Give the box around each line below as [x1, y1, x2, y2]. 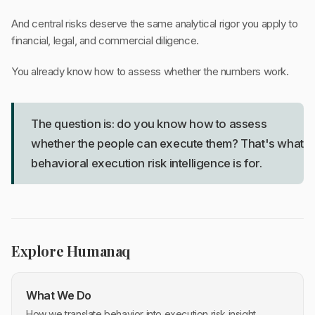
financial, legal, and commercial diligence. [11, 34, 199, 48]
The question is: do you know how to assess [31, 117, 267, 131]
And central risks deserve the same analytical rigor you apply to [11, 17, 298, 31]
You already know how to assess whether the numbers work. [11, 65, 289, 79]
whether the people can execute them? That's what [31, 136, 304, 151]
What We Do [26, 288, 91, 303]
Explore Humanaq [11, 241, 130, 261]
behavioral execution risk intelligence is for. [31, 156, 262, 171]
